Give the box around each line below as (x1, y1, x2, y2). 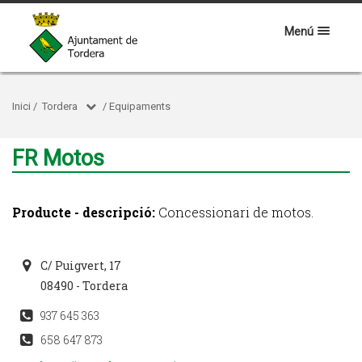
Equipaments (109, 100, 170, 112)
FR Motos (12, 145, 104, 171)
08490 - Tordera (40, 278, 128, 293)
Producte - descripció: (12, 204, 155, 221)
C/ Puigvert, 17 (40, 258, 121, 273)
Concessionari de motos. (155, 204, 314, 221)
